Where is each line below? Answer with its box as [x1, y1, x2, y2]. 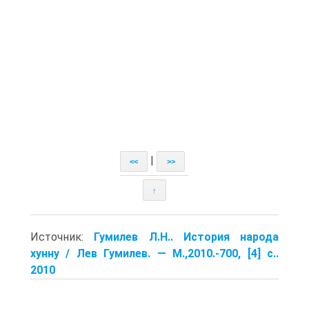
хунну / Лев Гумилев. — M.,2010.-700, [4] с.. [30, 246, 279, 260]
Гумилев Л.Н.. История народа [94, 230, 279, 243]
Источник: [30, 230, 94, 243]
